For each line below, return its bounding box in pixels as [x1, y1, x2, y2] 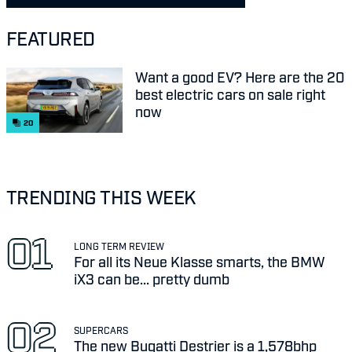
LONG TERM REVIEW [74, 240, 165, 251]
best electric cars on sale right [135, 85, 325, 103]
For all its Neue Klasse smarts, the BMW [74, 251, 326, 269]
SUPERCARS [74, 324, 129, 335]
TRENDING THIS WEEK [6, 185, 196, 208]
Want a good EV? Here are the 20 [135, 68, 345, 86]
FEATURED [6, 26, 95, 49]
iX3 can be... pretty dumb [74, 269, 230, 287]
